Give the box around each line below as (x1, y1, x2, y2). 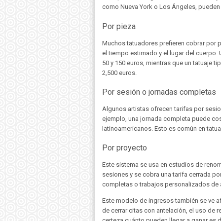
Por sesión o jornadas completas (102, 87, 216, 97)
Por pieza (102, 21, 136, 31)
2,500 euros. (102, 69, 137, 76)
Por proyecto (102, 143, 147, 153)
